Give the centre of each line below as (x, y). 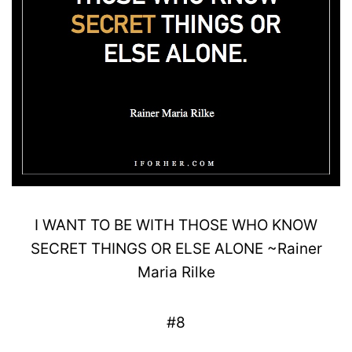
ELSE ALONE (221, 248)
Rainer (299, 248)
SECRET (59, 248)
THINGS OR (131, 248)
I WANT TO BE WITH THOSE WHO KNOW (176, 225)
